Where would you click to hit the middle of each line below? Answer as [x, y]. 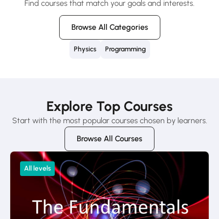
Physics [85, 49]
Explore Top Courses [109, 106]
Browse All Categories [109, 27]
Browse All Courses [109, 139]
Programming [125, 49]
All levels [37, 169]
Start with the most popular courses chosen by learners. [109, 121]
